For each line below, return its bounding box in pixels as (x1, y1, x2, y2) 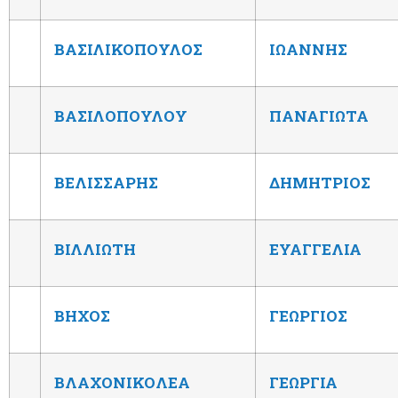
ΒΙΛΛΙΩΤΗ (54, 238, 136, 259)
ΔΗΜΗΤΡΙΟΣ (269, 171, 370, 193)
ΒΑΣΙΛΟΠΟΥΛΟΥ (54, 105, 187, 126)
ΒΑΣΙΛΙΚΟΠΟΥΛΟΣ (54, 38, 203, 60)
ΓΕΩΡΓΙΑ (269, 371, 338, 393)
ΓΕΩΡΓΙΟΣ (269, 305, 347, 326)
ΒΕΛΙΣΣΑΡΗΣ (54, 171, 158, 193)
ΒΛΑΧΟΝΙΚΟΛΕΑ (54, 371, 190, 393)
